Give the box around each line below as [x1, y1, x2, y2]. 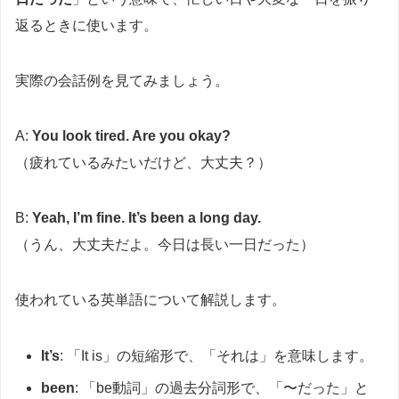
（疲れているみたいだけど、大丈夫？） [15, 155, 272, 171]
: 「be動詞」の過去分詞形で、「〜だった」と [75, 379, 370, 395]
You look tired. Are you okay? [32, 128, 231, 144]
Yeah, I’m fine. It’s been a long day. [32, 210, 261, 226]
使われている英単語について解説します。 [15, 292, 286, 308]
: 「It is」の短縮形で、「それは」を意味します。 [60, 348, 374, 364]
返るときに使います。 [15, 18, 158, 34]
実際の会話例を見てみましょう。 [15, 73, 229, 89]
